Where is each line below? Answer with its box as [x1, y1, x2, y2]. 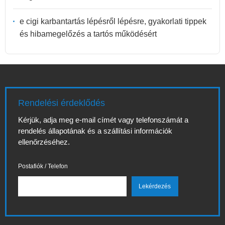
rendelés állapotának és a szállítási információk [18, 127, 172, 135]
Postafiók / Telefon [18, 163, 68, 170]
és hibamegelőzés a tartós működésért [20, 29, 157, 38]
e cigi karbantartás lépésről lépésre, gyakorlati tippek [20, 17, 206, 26]
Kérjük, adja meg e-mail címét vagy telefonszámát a [18, 116, 188, 124]
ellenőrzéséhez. [18, 138, 70, 146]
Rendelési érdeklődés [18, 98, 105, 108]
